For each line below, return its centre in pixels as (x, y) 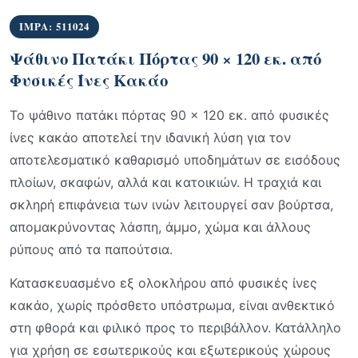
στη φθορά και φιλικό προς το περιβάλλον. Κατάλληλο (175, 328)
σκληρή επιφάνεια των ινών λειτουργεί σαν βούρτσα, (171, 205)
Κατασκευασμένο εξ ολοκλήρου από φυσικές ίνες (163, 283)
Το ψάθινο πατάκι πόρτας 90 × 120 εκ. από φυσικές (169, 115)
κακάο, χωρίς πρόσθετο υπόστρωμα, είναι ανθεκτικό (172, 305)
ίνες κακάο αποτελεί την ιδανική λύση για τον (150, 137)
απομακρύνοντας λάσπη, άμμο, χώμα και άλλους (160, 227)
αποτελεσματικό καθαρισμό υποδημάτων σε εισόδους (175, 160)
